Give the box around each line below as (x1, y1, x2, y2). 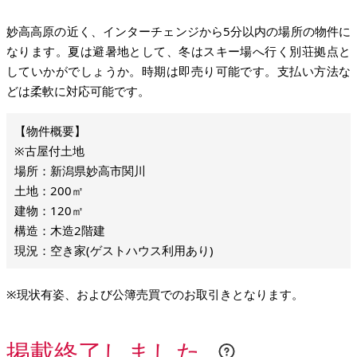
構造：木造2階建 (14, 222, 105, 238)
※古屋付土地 (14, 143, 84, 159)
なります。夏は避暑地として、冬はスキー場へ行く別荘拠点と (6, 43, 351, 59)
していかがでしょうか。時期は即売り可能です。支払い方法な (6, 63, 351, 79)
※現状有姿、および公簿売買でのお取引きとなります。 (6, 286, 304, 302)
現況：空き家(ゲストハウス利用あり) (14, 242, 214, 258)
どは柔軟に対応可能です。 (6, 83, 150, 99)
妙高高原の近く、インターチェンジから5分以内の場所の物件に (6, 23, 351, 39)
